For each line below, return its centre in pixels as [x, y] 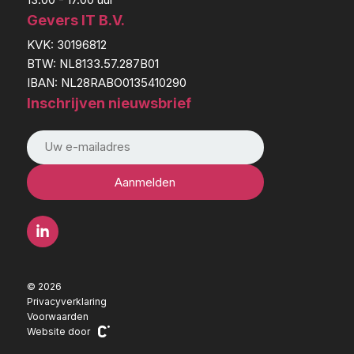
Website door [58, 331]
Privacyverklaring [66, 301]
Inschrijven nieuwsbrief [109, 103]
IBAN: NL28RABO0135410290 [106, 82]
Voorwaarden [57, 316]
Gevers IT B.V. [75, 20]
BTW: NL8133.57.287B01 [92, 63]
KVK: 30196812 [66, 44]
